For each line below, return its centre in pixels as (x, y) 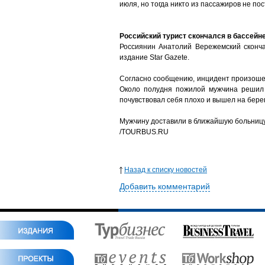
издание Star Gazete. (154, 57)
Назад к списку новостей (166, 170)
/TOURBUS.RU (144, 132)
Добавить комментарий (165, 186)
